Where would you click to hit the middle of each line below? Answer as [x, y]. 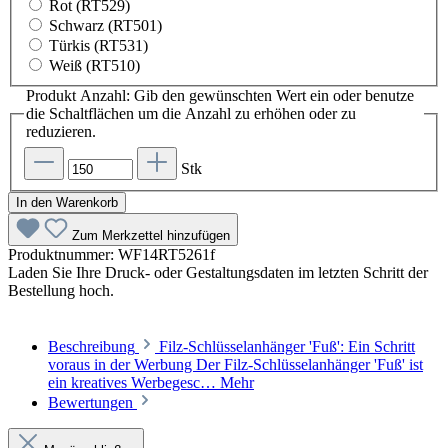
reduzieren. [61, 131]
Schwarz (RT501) [105, 25]
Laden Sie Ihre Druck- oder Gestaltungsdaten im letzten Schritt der [218, 272]
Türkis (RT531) [98, 45]
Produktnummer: [63, 254]
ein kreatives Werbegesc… [134, 382]
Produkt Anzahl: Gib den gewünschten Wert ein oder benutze [220, 95]
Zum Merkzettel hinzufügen [151, 235]
